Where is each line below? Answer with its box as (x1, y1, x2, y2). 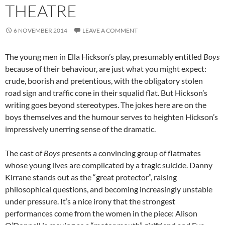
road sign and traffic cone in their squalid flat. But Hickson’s (5, 88, 207, 98)
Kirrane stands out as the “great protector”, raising (5, 172, 177, 182)
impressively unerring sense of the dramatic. (5, 124, 156, 134)
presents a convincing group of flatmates (60, 148, 201, 158)
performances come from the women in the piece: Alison (5, 208, 197, 218)
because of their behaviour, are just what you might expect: (5, 64, 206, 74)
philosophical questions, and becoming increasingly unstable (5, 184, 212, 194)
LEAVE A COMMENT (82, 27, 138, 35)
